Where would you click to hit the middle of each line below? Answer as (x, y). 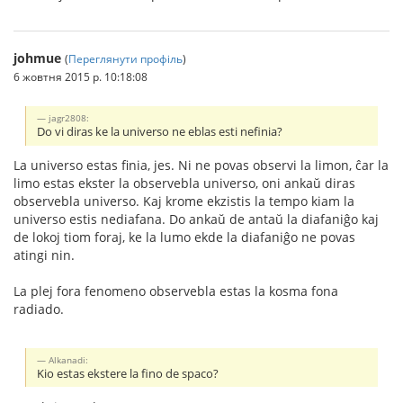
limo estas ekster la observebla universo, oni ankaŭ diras (184, 184)
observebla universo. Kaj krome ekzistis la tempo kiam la (184, 201)
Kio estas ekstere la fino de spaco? (128, 374)
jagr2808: (69, 118)
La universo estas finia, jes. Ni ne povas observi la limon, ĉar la (201, 166)
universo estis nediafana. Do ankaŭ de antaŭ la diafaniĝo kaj (196, 219)
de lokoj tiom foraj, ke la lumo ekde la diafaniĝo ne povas (184, 237)
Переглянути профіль (125, 59)
